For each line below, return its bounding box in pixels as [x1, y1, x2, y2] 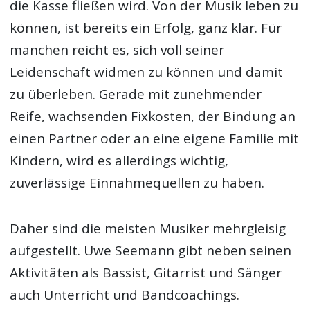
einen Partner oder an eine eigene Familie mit [10, 129, 300, 147]
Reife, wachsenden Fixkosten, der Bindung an [10, 107, 296, 125]
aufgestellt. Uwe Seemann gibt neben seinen [10, 241, 292, 259]
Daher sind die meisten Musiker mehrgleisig [10, 219, 286, 237]
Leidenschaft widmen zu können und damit [10, 62, 284, 81]
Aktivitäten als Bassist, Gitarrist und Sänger [10, 263, 282, 282]
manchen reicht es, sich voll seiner [10, 40, 225, 59]
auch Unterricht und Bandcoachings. [10, 285, 240, 304]
